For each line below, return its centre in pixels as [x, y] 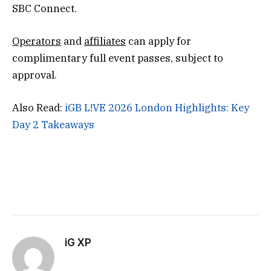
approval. [34, 75]
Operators [37, 41]
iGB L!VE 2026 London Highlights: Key [157, 107]
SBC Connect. [44, 8]
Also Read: [38, 107]
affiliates [105, 41]
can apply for [158, 41]
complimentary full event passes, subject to [118, 58]
